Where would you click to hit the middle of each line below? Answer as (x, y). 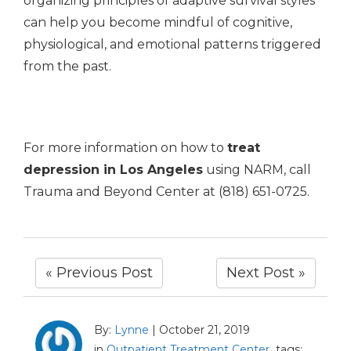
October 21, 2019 (204, 329)
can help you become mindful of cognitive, (158, 22)
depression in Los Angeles (113, 169)
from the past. (69, 66)
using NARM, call (257, 169)
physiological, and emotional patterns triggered (172, 44)
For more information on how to (125, 147)
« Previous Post (99, 272)
